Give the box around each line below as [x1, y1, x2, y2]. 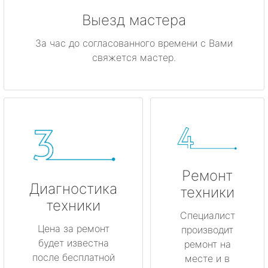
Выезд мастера [82, 11, 186, 29]
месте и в [185, 252, 230, 265]
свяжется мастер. [92, 51, 176, 64]
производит [181, 224, 233, 236]
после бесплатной [32, 251, 115, 263]
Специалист [179, 209, 235, 222]
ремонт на [184, 238, 231, 251]
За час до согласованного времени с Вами [35, 37, 233, 50]
